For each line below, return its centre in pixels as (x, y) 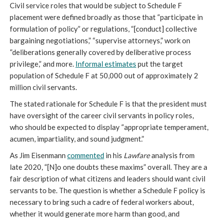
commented (86, 155)
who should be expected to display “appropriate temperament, (109, 127)
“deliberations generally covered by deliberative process (100, 52)
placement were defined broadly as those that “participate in (106, 17)
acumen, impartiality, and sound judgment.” (78, 139)
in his (114, 155)
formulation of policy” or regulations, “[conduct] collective (103, 29)
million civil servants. (43, 87)
